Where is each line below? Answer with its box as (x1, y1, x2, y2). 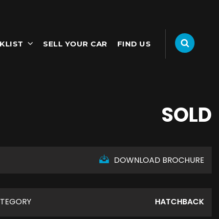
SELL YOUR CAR (43, 39, 108, 48)
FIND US (117, 39, 151, 48)
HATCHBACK (155, 196, 204, 207)
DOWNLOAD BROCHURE (114, 154, 204, 166)
